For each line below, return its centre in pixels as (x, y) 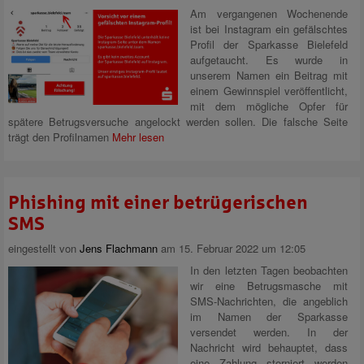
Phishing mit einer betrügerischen (158, 203)
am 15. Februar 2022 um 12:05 (232, 248)
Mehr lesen (138, 137)
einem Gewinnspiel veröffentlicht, (269, 91)
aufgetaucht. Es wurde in (269, 60)
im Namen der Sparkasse (269, 316)
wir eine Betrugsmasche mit (269, 286)
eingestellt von (44, 248)
